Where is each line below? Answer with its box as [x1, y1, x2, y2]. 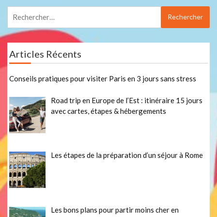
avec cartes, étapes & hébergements [51, 106, 167, 115]
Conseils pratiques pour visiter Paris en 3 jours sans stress [9, 74, 197, 83]
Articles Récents [9, 48, 82, 60]
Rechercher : [7, 6, 47, 15]
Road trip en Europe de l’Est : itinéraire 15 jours [51, 95, 203, 105]
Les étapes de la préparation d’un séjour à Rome [51, 150, 203, 159]
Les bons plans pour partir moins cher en [51, 205, 179, 215]
